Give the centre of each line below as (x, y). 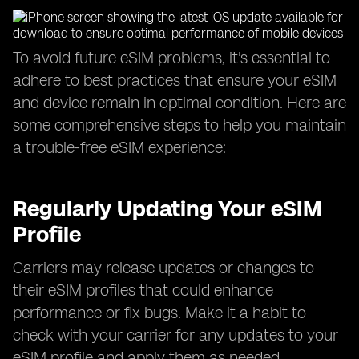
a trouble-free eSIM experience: (119, 147)
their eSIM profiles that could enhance (143, 290)
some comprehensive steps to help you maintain (179, 125)
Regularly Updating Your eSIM (167, 208)
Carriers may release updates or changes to (163, 268)
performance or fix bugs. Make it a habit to (159, 313)
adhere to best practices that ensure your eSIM (175, 80)
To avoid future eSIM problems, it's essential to (171, 58)
